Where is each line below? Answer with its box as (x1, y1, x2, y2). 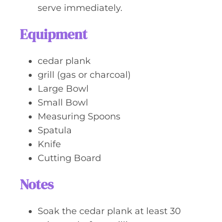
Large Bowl (38, 83, 89, 94)
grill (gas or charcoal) (38, 69, 131, 80)
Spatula (38, 125, 72, 136)
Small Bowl (38, 97, 88, 108)
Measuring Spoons (38, 111, 120, 122)
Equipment (20, 25, 87, 44)
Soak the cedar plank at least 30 (38, 206, 181, 217)
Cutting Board (38, 153, 101, 164)
